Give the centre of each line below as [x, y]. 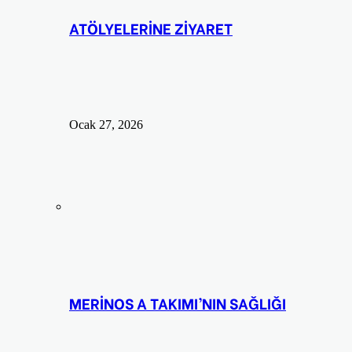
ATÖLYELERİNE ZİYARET [151, 28]
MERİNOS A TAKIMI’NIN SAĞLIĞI [178, 302]
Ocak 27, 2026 [106, 124]
